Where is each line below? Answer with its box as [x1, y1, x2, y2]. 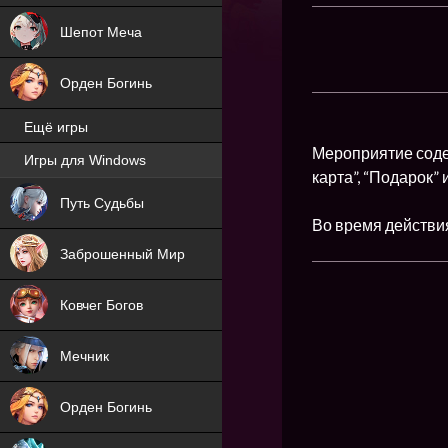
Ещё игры [24, 119, 88, 136]
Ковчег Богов [60, 297, 143, 313]
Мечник [60, 348, 109, 364]
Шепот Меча [60, 24, 142, 40]
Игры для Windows [24, 152, 146, 169]
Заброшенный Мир [60, 246, 185, 262]
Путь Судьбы [60, 195, 144, 211]
